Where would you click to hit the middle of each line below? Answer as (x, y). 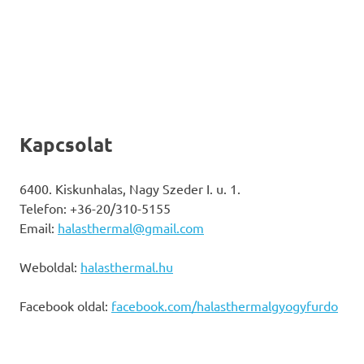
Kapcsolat (66, 145)
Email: (39, 228)
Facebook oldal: (65, 306)
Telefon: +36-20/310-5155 (95, 208)
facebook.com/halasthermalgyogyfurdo (225, 306)
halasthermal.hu (127, 267)
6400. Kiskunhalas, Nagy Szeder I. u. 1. (130, 189)
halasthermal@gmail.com (131, 228)
